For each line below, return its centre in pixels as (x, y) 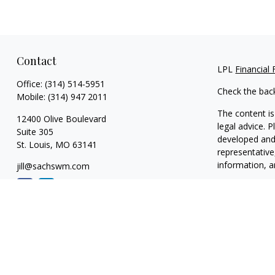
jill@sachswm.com (53, 166)
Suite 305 (35, 131)
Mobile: (32, 96)
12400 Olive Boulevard (61, 118)
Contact (36, 60)
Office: (30, 83)
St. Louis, (34, 144)
